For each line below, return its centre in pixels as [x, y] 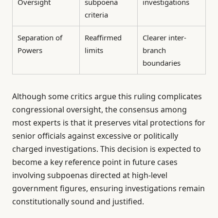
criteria [96, 14]
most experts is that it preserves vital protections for [109, 123]
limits [94, 50]
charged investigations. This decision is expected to [107, 149]
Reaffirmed [103, 37]
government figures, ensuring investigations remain [109, 188]
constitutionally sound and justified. [78, 201]
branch [154, 50]
